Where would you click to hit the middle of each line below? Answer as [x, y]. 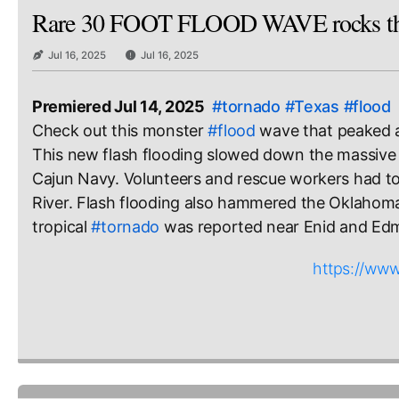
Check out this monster [120, 131]
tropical [62, 227]
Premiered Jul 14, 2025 [118, 107]
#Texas [312, 107]
